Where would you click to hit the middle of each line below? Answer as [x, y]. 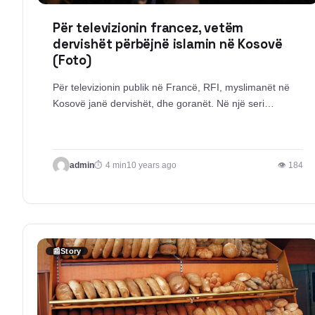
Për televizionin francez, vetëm [148, 28]
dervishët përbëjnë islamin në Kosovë [168, 44]
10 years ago [152, 165]
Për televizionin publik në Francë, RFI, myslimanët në [171, 88]
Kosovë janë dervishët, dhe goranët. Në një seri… [163, 104]
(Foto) [72, 60]
